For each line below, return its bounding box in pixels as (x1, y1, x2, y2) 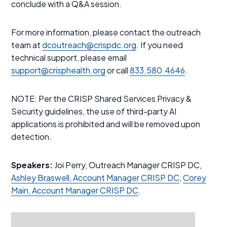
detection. (11, 131, 52, 142)
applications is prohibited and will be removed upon (11, 118, 201, 129)
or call (105, 64, 130, 75)
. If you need (136, 39, 183, 50)
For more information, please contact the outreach (11, 26, 201, 37)
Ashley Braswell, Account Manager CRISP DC (11, 172, 180, 183)
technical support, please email (11, 52, 127, 63)
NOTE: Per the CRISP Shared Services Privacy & (11, 93, 192, 104)
